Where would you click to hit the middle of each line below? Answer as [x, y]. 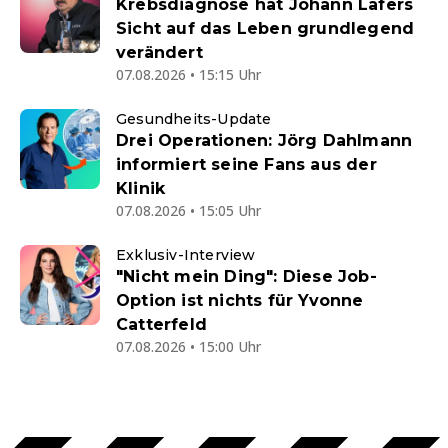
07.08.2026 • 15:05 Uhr [188, 210]
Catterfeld [161, 324]
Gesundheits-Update [194, 119]
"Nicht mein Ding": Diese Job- [246, 276]
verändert [159, 52]
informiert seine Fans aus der [246, 164]
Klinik [141, 188]
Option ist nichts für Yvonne [240, 300]
